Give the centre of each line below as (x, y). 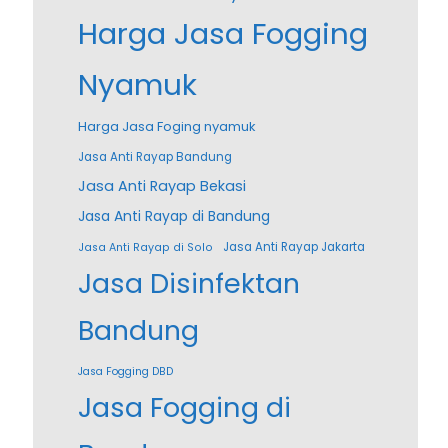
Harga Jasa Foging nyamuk (166, 127)
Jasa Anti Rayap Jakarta (293, 247)
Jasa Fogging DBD (125, 372)
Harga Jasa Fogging (222, 34)
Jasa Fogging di (184, 408)
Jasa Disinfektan (188, 284)
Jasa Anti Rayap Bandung (154, 157)
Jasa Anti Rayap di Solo (145, 248)
